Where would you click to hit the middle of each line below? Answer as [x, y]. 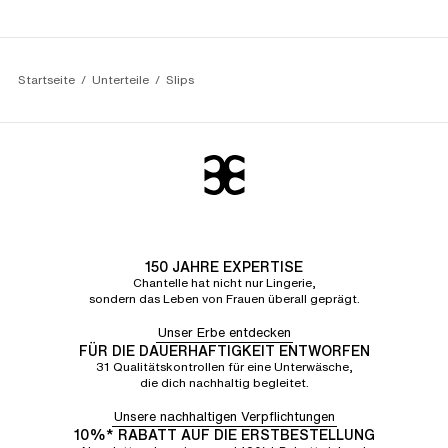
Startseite [46, 79]
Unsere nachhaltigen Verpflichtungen [224, 416]
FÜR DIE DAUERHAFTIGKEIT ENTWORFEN [224, 350]
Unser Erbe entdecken [224, 332]
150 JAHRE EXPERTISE [224, 266]
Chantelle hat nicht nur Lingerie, [224, 282]
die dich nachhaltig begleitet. [224, 382]
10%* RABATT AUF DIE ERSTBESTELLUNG [224, 434]
